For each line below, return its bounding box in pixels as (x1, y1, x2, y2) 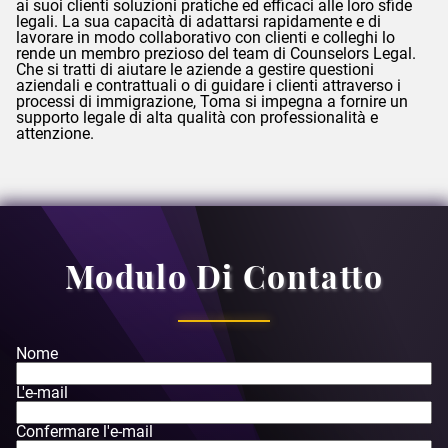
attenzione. (16, 124, 94, 144)
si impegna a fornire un (241, 92, 408, 112)
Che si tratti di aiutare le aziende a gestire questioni (16, 60, 374, 80)
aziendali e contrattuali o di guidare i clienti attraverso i (16, 76, 401, 96)
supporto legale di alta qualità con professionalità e (16, 108, 378, 128)
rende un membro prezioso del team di (16, 44, 290, 64)
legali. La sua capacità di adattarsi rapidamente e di (16, 12, 381, 32)
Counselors (290, 44, 369, 64)
